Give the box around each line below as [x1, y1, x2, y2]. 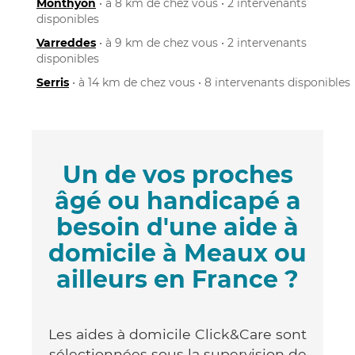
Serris [36, 74, 69, 90]
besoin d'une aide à [56, 212, 299, 242]
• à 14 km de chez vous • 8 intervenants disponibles [69, 74, 350, 90]
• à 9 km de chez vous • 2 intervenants [96, 35, 307, 50]
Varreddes [36, 35, 96, 50]
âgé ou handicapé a [54, 185, 301, 216]
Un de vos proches [62, 159, 293, 189]
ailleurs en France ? [56, 264, 299, 294]
